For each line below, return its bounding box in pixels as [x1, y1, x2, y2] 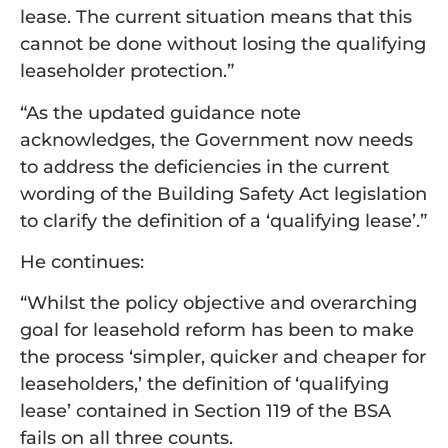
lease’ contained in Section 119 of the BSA [20, 400, 391, 423]
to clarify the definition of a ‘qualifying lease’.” [20, 209, 427, 232]
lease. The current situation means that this [20, 6, 412, 29]
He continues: [20, 250, 144, 273]
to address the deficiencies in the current [20, 155, 389, 178]
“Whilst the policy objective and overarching [20, 292, 417, 315]
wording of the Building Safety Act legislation [20, 182, 427, 205]
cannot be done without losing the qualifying [20, 33, 426, 56]
